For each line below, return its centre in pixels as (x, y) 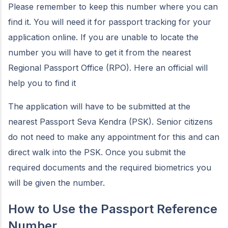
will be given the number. (56, 183)
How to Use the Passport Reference (113, 209)
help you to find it (43, 83)
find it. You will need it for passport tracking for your (110, 22)
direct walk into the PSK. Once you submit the (97, 152)
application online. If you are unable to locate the (103, 37)
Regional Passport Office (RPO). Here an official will (108, 68)
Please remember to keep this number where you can (113, 7)
